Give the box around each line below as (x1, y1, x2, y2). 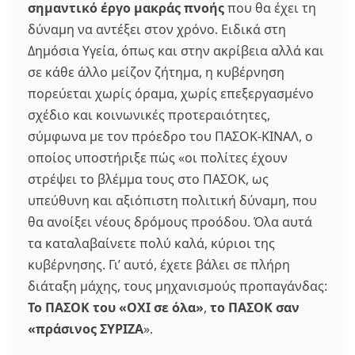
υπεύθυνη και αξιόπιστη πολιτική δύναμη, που (28, 192, 317, 209)
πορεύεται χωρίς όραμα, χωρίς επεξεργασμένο (28, 85, 314, 102)
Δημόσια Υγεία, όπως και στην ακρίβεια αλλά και (28, 42, 324, 59)
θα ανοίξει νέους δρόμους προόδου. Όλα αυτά (28, 213, 312, 231)
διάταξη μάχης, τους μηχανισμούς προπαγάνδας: (28, 277, 327, 295)
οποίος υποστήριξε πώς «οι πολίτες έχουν (28, 149, 288, 166)
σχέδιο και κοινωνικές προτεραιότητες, (28, 106, 270, 124)
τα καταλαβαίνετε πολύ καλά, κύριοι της (28, 235, 275, 252)
